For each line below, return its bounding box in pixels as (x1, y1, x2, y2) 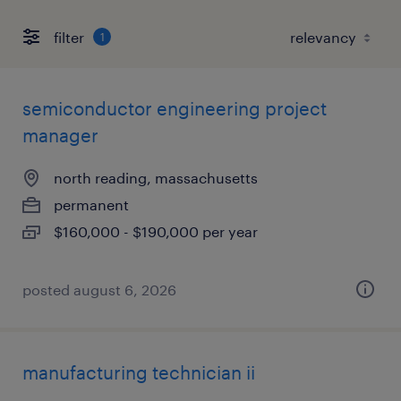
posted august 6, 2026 (22, 281, 176, 298)
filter (54, 28, 84, 46)
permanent (54, 196, 129, 213)
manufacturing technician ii (22, 362, 255, 383)
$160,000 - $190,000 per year (54, 223, 258, 240)
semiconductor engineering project (22, 98, 327, 119)
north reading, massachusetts (54, 169, 258, 186)
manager (22, 124, 98, 146)
